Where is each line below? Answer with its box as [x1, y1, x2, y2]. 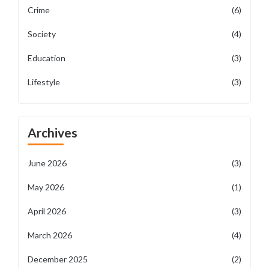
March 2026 [28, 230, 72, 240]
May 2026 [28, 182, 64, 192]
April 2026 [28, 206, 66, 216]
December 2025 [28, 254, 88, 264]
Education [28, 53, 65, 63]
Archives [28, 125, 77, 140]
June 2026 [28, 158, 67, 168]
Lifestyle [28, 77, 60, 87]
